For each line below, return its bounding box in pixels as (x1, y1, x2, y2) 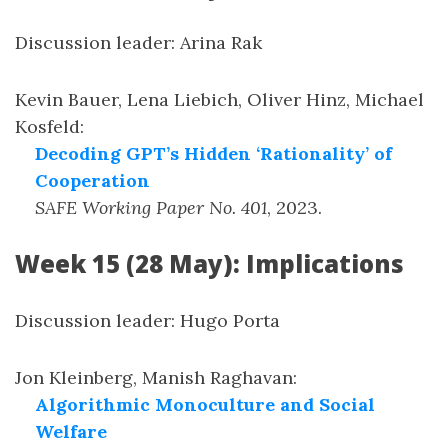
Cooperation (35, 169, 150, 192)
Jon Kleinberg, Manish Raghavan (15, 366, 293, 389)
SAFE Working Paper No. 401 (35, 196, 267, 219)
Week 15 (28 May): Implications (15, 247, 404, 280)
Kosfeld (15, 115, 80, 138)
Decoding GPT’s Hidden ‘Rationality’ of (35, 142, 392, 165)
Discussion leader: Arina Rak (15, 31, 262, 54)
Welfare (35, 420, 107, 443)
